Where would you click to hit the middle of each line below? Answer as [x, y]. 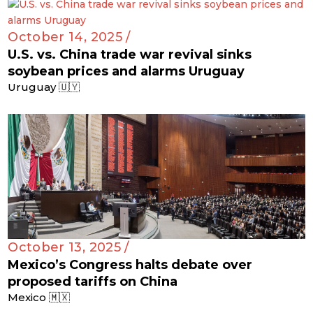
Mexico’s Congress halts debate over [130, 264]
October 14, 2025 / [69, 37]
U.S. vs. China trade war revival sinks [130, 54]
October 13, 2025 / [68, 247]
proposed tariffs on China [93, 281]
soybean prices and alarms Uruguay [126, 71]
